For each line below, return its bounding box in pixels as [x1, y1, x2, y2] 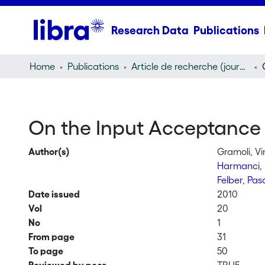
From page [28, 231, 75, 242]
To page [28, 245, 63, 256]
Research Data [111, 24, 189, 37]
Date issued [28, 189, 80, 199]
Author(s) [28, 146, 70, 157]
